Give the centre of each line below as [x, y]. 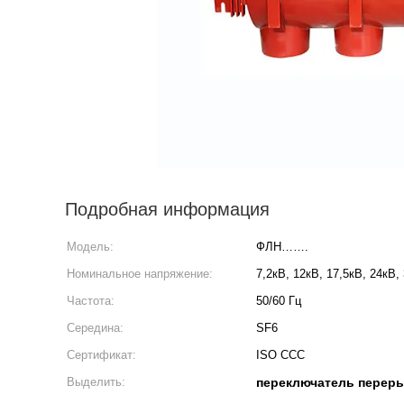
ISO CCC [280, 355]
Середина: [95, 328]
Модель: [90, 247]
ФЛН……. [282, 247]
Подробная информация [167, 209]
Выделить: [96, 382]
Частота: [91, 301]
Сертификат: [101, 355]
